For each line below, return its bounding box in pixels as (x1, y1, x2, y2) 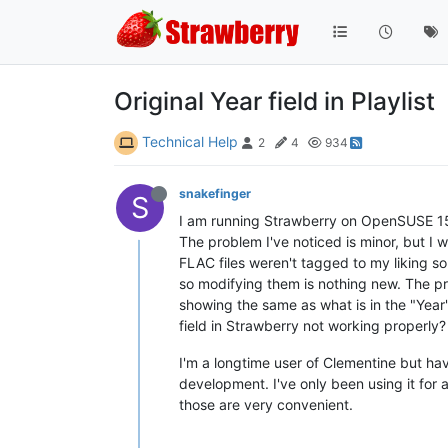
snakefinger (179, 185, 251, 201)
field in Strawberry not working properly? (179, 316, 446, 334)
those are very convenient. (179, 395, 353, 413)
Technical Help (142, 132, 238, 150)
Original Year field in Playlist (114, 85, 435, 116)
